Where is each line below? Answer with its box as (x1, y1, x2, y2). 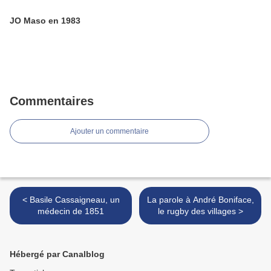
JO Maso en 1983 (10, 16, 80, 26)
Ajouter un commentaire (70, 127, 149, 136)
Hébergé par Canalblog (10, 249, 105, 260)
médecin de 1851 (38, 206, 104, 217)
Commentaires (10, 94, 94, 108)
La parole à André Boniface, (146, 195, 254, 205)
